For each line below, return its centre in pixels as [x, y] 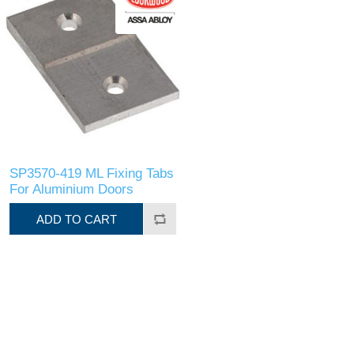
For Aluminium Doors [72, 190]
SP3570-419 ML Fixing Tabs [92, 174]
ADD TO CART [76, 219]
